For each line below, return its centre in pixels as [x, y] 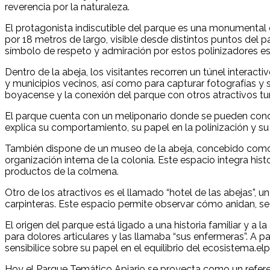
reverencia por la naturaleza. [67, 7]
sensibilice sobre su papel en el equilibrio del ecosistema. [130, 248]
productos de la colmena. [62, 172]
